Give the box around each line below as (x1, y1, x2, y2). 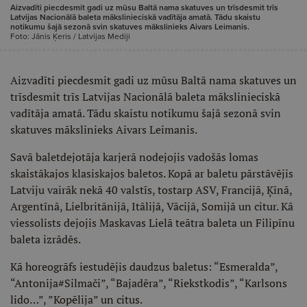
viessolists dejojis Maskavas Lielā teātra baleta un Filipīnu (10, 215, 295, 230)
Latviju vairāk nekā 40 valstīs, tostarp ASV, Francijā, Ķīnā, (10, 182, 292, 197)
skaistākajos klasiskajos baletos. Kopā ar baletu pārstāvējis (10, 166, 293, 181)
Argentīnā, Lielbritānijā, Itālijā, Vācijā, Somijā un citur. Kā (10, 199, 293, 214)
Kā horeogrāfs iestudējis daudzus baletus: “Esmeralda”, (10, 259, 278, 274)
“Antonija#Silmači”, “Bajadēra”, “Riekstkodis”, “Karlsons (10, 275, 287, 291)
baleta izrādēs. (10, 232, 81, 247)
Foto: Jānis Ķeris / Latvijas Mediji (10, 30, 130, 42)
